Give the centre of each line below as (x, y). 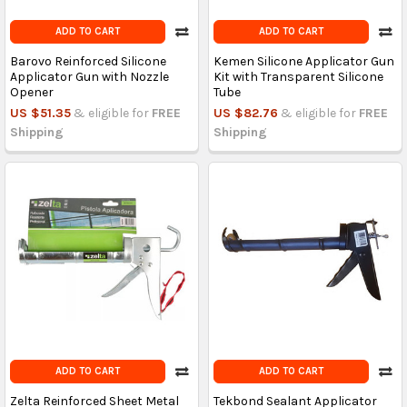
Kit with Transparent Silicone (298, 77)
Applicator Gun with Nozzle (89, 77)
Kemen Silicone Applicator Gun (303, 62)
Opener (31, 93)
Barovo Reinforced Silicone (88, 62)
